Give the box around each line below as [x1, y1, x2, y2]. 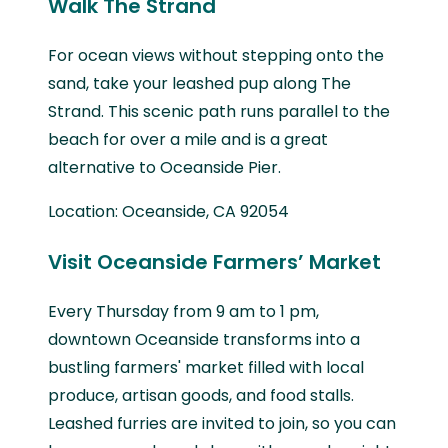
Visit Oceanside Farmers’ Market [48, 247, 381, 276]
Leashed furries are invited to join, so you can [48, 411, 396, 435]
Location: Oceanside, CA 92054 [48, 199, 289, 223]
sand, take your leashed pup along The [48, 71, 351, 95]
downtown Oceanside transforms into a [48, 327, 360, 351]
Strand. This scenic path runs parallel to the [48, 99, 390, 123]
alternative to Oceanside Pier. [48, 155, 281, 179]
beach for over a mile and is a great [48, 127, 328, 151]
